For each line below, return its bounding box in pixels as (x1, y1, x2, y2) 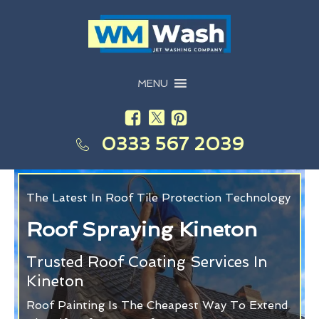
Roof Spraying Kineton (26, 216, 257, 241)
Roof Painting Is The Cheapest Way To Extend (26, 298, 288, 312)
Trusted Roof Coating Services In (26, 252, 268, 271)
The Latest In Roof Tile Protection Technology (26, 190, 291, 204)
